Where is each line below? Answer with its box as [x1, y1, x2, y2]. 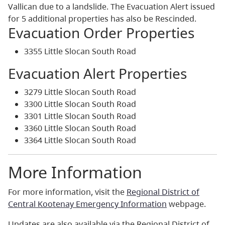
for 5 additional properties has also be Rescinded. [8, 13, 196, 24]
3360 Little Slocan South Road [24, 122, 136, 134]
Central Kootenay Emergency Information [8, 198, 167, 209]
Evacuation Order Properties [8, 23, 194, 42]
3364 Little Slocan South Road [24, 134, 136, 146]
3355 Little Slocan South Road [24, 45, 136, 57]
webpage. [167, 198, 206, 209]
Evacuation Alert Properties [8, 63, 187, 83]
